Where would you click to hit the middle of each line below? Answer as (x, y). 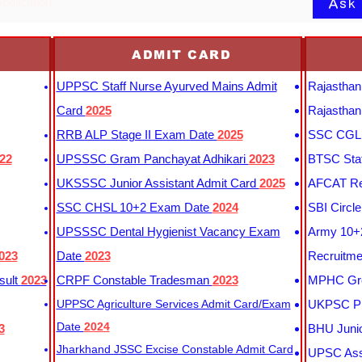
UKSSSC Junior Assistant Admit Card (158, 183)
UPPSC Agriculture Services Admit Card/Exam (173, 304)
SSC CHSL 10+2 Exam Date (134, 207)
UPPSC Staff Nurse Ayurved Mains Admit (166, 86)
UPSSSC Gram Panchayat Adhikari (152, 159)
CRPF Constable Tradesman (134, 280)
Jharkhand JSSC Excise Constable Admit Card (175, 349)
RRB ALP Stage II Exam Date (137, 135)
